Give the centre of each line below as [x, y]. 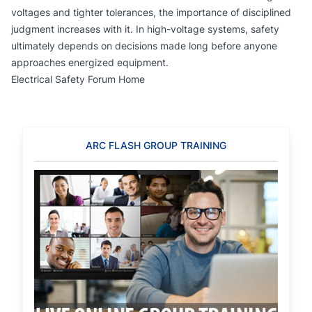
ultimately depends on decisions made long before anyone [144, 46]
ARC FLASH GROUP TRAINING [156, 145]
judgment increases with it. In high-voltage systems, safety [145, 29]
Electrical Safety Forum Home [78, 79]
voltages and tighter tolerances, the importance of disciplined [151, 12]
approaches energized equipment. [90, 62]
